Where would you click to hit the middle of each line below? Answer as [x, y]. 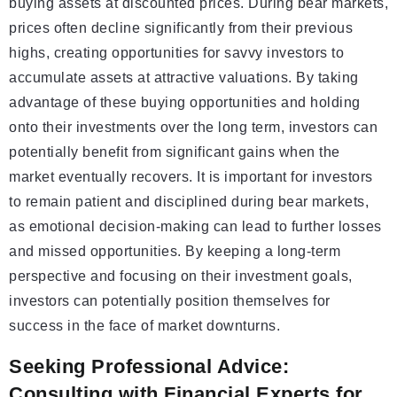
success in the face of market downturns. [144, 326]
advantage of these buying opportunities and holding [185, 103]
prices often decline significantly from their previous [181, 28]
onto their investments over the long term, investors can [193, 128]
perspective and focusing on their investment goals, [181, 276]
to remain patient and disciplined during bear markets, [189, 202]
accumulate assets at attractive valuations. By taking [184, 78]
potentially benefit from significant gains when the [175, 152]
